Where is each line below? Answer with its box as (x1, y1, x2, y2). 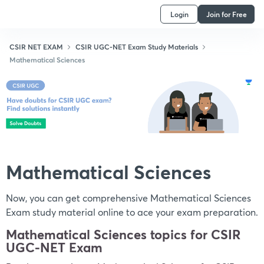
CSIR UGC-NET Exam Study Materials (73, 42, 199, 51)
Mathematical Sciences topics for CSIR (6, 225, 240, 243)
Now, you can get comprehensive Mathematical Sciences (6, 191, 251, 204)
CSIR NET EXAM (7, 42, 64, 51)
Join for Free (206, 9, 247, 19)
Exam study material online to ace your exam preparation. (6, 205, 258, 218)
